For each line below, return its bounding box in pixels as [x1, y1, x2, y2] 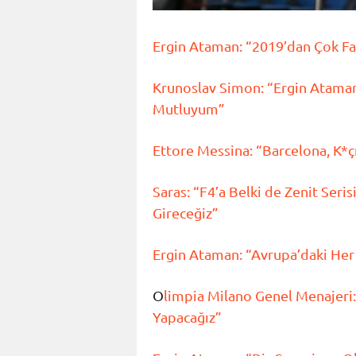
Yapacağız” [153, 308, 222, 326]
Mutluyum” [153, 100, 225, 118]
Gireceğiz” [153, 204, 219, 222]
